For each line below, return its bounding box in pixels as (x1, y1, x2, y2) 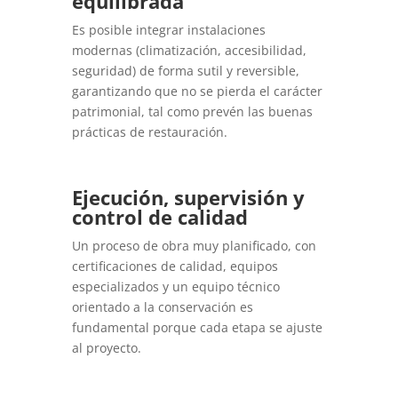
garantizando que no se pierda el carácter (71, 82, 322, 99)
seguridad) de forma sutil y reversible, (71, 61, 299, 79)
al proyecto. (71, 338, 141, 356)
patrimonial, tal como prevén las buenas (71, 102, 313, 120)
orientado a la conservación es (71, 298, 253, 315)
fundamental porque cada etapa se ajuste (71, 318, 322, 336)
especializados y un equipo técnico (71, 277, 280, 295)
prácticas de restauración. (71, 123, 227, 140)
